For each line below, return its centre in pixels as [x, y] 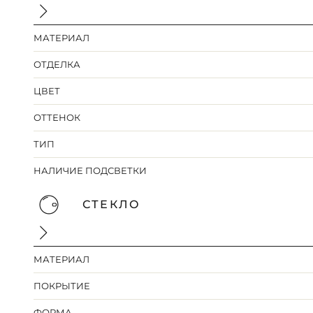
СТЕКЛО [111, 205]
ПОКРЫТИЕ [62, 286]
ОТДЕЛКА [57, 65]
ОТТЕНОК [57, 118]
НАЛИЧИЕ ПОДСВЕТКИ [90, 171]
